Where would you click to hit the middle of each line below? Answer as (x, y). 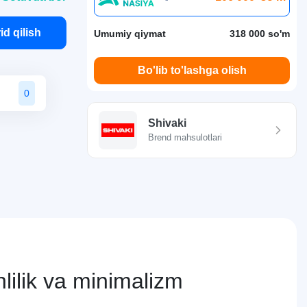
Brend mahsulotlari (185, 137)
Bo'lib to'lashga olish (192, 70)
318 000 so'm (260, 34)
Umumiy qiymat (130, 34)
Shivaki (167, 123)
